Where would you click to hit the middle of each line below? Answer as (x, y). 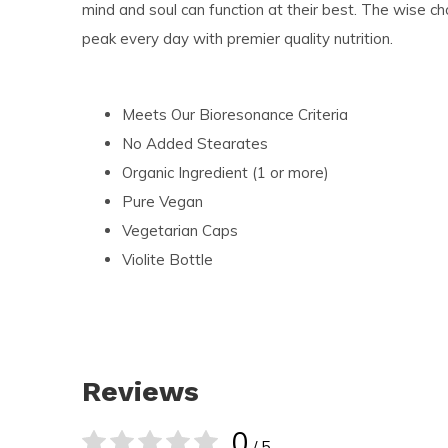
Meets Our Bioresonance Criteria (235, 114)
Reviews (140, 391)
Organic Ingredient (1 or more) (225, 172)
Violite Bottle (167, 259)
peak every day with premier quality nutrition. (237, 38)
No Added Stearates (195, 143)
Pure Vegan (162, 201)
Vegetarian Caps (180, 230)
